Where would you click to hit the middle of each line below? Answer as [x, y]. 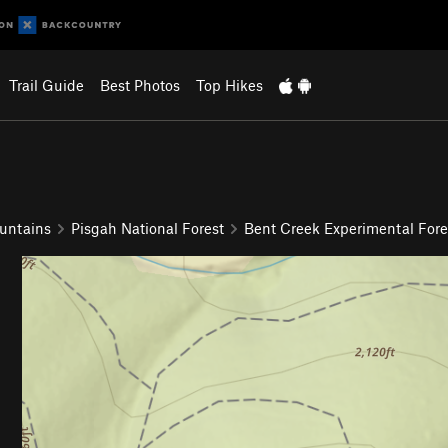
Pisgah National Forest [147, 227]
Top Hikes [229, 85]
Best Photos [139, 85]
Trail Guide [46, 85]
